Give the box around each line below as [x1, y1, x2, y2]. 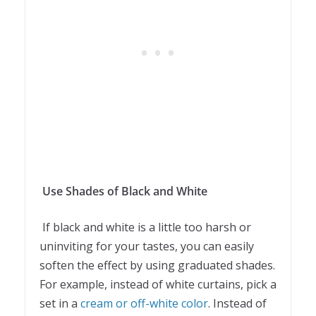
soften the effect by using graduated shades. [39, 257, 275, 273]
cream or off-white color [80, 295, 208, 311]
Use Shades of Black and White [42, 183, 207, 199]
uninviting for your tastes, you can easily [39, 238, 254, 254]
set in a [39, 295, 80, 311]
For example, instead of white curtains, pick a [39, 276, 276, 292]
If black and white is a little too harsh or [42, 219, 251, 235]
